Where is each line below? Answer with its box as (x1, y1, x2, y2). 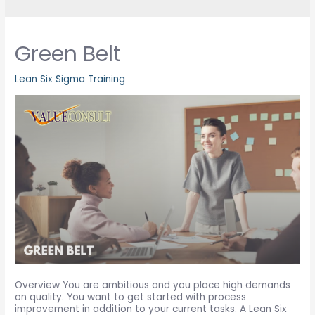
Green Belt (15, 39, 122, 69)
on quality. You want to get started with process (15, 290, 247, 304)
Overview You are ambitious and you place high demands (15, 278, 291, 292)
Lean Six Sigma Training (15, 72, 126, 86)
